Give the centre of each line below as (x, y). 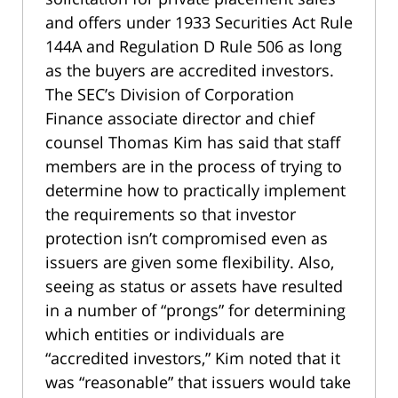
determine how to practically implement (195, 191)
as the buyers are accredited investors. (190, 71)
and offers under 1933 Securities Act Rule (199, 23)
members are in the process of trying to (194, 167)
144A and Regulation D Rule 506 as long (194, 47)
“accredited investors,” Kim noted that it (193, 358)
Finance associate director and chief (180, 119)
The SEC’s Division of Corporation (170, 95)
